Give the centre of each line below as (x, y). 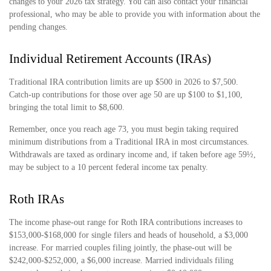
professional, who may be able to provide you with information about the (135, 14)
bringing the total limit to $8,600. (67, 107)
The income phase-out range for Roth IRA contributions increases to (126, 222)
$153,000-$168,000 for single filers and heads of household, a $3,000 (129, 235)
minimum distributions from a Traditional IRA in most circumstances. (129, 142)
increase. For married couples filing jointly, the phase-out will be (120, 248)
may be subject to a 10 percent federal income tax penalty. (109, 167)
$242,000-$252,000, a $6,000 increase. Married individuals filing (121, 260)
